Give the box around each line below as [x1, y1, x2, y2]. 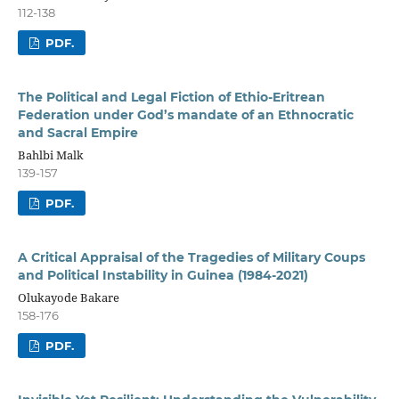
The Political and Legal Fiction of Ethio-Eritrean [17, 89, 325, 106]
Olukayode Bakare [17, 289, 119, 305]
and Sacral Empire [17, 125, 138, 142]
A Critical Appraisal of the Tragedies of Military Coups [17, 249, 365, 266]
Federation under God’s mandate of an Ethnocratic [17, 107, 354, 124]
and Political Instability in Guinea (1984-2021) [17, 267, 308, 284]
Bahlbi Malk [17, 147, 84, 164]
